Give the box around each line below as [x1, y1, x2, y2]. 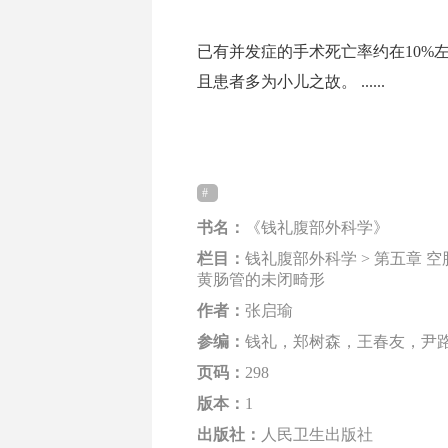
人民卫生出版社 [261, 425, 373, 443]
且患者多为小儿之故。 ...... [197, 72, 385, 90]
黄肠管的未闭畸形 [197, 270, 325, 288]
